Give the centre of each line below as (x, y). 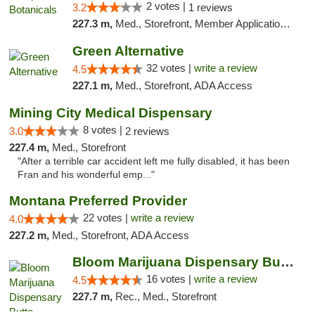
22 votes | (107, 218)
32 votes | (170, 68)
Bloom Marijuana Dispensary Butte (287, 262)
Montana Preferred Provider (98, 201)
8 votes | (104, 130)
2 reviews (147, 131)
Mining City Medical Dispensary (111, 113)
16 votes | (170, 279)
